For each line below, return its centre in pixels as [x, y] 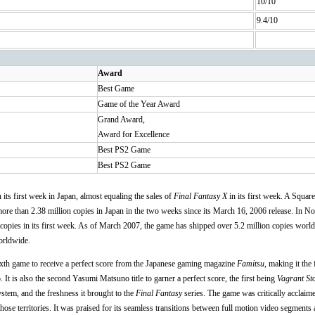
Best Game [116, 88]
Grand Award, [121, 119]
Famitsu [251, 263]
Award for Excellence [134, 134]
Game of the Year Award [139, 104]
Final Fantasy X [200, 196]
